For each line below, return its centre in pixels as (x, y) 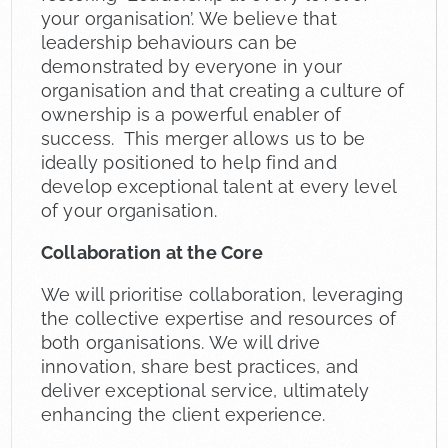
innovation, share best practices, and (199, 366)
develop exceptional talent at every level (218, 186)
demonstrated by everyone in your (191, 66)
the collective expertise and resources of (218, 318)
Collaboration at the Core (151, 252)
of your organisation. (129, 210)
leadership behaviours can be (169, 42)
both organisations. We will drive (180, 342)
